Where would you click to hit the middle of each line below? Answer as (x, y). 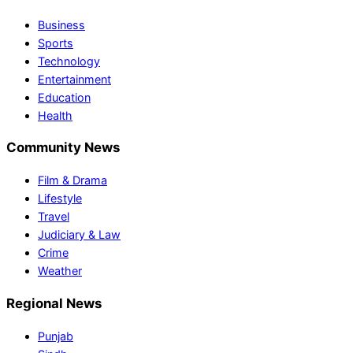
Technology (69, 61)
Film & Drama (72, 180)
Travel (54, 217)
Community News (63, 148)
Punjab (56, 336)
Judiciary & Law (79, 235)
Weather (60, 271)
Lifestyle (60, 199)
